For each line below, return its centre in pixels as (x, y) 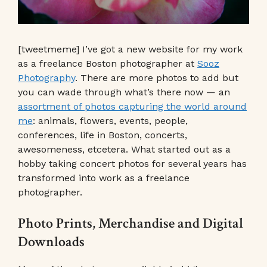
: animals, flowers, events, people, (110, 120)
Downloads (51, 241)
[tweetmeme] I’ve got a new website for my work (130, 49)
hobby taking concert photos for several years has (132, 163)
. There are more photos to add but (157, 77)
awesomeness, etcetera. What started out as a (124, 149)
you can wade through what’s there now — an (124, 92)
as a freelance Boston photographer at (108, 63)
